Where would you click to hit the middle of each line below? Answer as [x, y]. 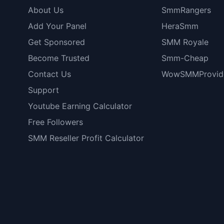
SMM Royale [185, 42]
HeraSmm [180, 26]
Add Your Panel [57, 26]
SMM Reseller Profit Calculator [86, 138]
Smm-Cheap [185, 58]
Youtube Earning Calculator [80, 106]
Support [43, 90]
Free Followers [55, 122]
